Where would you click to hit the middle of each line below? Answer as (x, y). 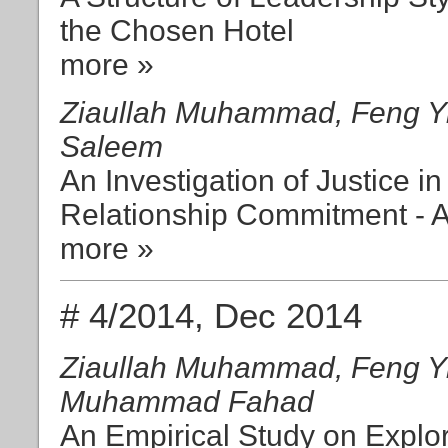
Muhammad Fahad (187, 401)
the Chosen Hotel (177, 30)
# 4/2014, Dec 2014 (211, 315)
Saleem (111, 146)
